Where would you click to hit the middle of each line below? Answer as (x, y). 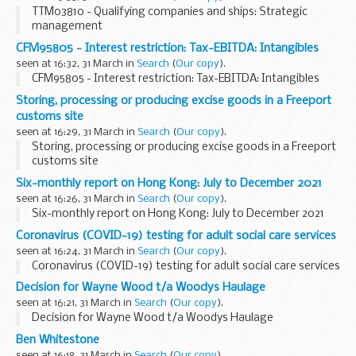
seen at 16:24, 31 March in (77, 251)
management (67, 26)
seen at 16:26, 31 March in (77, 199)
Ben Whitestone (58, 341)
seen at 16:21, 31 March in (75, 304)
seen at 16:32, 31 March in (76, 64)
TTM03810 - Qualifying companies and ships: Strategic (170, 12)
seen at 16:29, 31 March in (77, 132)
